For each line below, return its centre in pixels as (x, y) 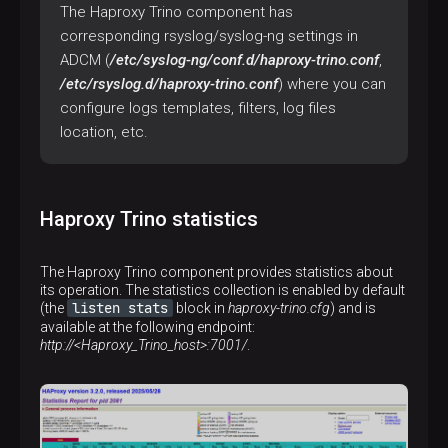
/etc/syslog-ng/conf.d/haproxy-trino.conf (244, 60)
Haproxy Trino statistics (149, 219)
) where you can (332, 84)
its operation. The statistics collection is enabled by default (222, 290)
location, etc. (104, 132)
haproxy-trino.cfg (279, 308)
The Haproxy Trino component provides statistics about (216, 272)
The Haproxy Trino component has (176, 12)
